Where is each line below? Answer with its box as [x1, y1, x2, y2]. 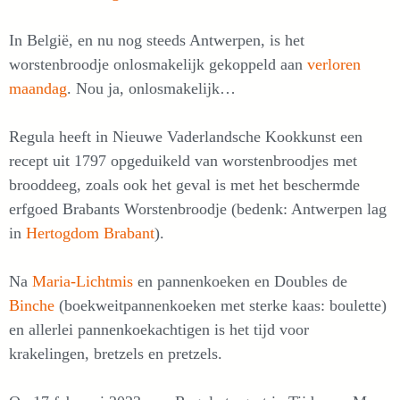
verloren [303, 55, 361, 74]
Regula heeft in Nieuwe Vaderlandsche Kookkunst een [9, 128, 362, 146]
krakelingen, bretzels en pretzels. [9, 345, 222, 363]
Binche [9, 296, 54, 315]
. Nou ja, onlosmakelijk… [67, 79, 236, 98]
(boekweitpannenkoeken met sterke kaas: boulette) [54, 296, 387, 315]
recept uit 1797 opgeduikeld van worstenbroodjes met [9, 152, 357, 171]
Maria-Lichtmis [32, 272, 137, 291]
